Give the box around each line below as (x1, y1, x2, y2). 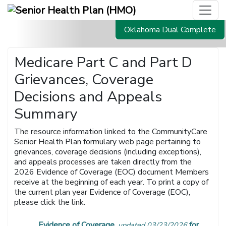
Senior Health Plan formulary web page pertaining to (14, 136, 201, 148)
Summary (14, 104, 78, 124)
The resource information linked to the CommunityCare (14, 126, 208, 138)
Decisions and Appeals (14, 87, 162, 107)
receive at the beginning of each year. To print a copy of (14, 177, 209, 188)
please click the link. (14, 197, 86, 208)
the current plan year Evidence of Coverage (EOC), (14, 187, 191, 198)
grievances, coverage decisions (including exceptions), (14, 146, 202, 158)
